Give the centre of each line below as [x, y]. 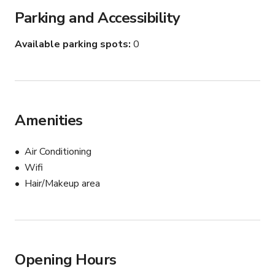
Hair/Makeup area [62, 184]
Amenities [49, 121]
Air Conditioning [58, 152]
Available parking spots [72, 45]
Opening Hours [66, 260]
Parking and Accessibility [98, 18]
